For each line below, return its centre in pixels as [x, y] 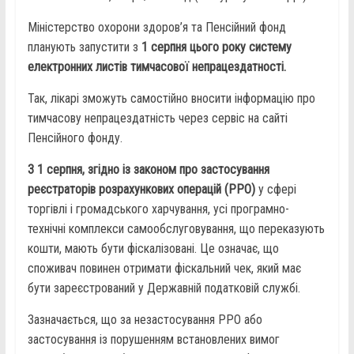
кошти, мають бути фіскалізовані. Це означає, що [153, 249]
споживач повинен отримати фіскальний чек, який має [164, 269]
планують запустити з [84, 47]
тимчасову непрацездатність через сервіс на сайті [157, 119]
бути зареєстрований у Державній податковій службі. [164, 288]
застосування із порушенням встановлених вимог [153, 340]
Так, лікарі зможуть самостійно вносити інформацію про [171, 99]
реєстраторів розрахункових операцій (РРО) [141, 190]
